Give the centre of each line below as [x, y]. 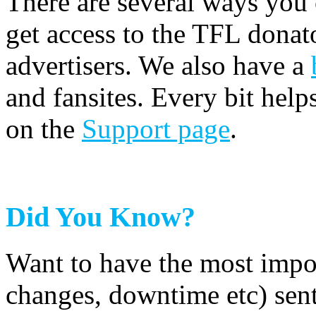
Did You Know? [101, 217]
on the [44, 128]
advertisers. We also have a [158, 65]
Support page [156, 128]
